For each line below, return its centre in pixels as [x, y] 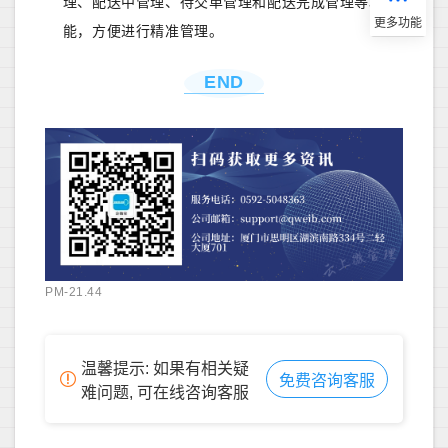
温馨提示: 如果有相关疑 [165, 368]
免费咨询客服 [327, 380]
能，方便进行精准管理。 [143, 31]
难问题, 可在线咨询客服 [165, 392]
